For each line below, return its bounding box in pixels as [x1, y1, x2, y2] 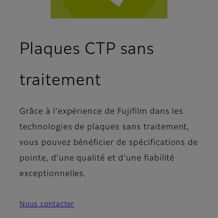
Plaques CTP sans [19, 42, 155, 58]
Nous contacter [19, 201, 74, 208]
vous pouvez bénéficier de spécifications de [19, 139, 199, 147]
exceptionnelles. [19, 170, 87, 179]
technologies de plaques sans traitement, [19, 124, 190, 132]
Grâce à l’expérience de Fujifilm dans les [19, 108, 184, 116]
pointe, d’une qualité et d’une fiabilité [19, 155, 175, 163]
